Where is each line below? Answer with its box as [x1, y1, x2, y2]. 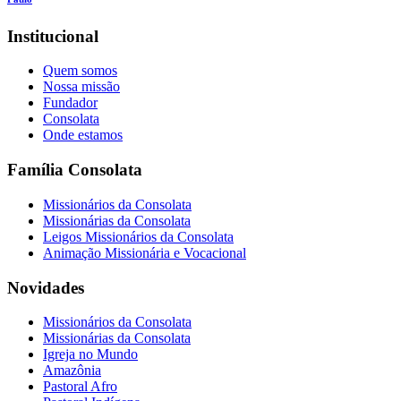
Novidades [7, 277, 84, 297]
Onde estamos [43, 127, 123, 143]
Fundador [43, 95, 98, 111]
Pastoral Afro [43, 379, 117, 395]
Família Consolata [7, 160, 142, 180]
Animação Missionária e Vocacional [43, 244, 246, 260]
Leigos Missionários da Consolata [43, 228, 234, 244]
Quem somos [43, 63, 117, 79]
